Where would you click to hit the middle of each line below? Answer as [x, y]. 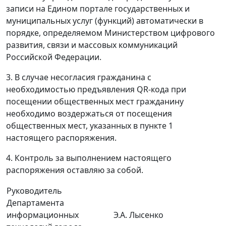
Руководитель [34, 191]
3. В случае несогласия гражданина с [79, 77]
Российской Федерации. [54, 57]
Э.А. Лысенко [138, 215]
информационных [43, 215]
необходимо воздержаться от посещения [89, 114]
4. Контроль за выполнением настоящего [89, 158]
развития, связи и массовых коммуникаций [92, 45]
